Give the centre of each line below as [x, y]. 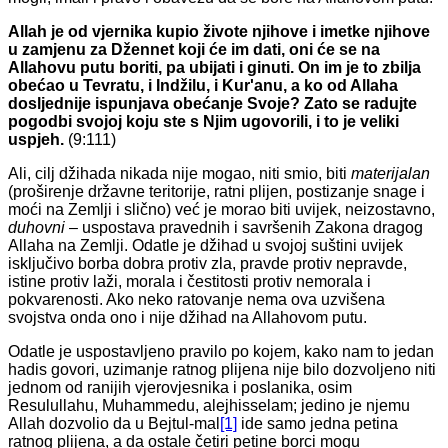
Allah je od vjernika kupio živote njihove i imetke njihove [219, 32]
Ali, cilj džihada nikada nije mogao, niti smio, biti [179, 174]
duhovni [36, 228]
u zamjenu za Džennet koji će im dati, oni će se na [194, 50]
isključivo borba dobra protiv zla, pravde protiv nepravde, [207, 264]
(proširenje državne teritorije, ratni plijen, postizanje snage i [216, 192]
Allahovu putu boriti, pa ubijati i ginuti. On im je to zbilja [214, 68]
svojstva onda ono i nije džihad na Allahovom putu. [187, 318]
